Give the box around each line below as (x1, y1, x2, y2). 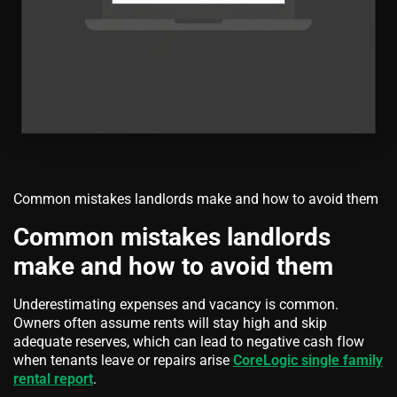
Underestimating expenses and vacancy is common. (13, 295, 339, 313)
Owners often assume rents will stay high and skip (13, 314, 327, 331)
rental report (13, 370, 93, 387)
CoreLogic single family (233, 351, 383, 369)
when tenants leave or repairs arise (13, 351, 233, 369)
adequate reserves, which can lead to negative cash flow (13, 332, 364, 350)
